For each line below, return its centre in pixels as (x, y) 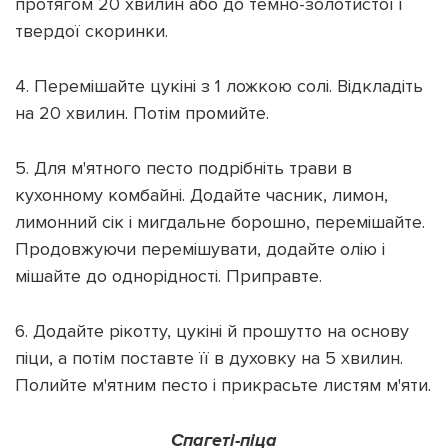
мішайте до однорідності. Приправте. (168, 275)
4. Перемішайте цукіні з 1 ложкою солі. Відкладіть (219, 85)
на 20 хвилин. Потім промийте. (142, 112)
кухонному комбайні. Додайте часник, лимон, (201, 194)
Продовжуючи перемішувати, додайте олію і (200, 248)
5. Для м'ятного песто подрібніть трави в (183, 167)
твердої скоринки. (91, 30)
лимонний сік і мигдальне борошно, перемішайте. (220, 221)
